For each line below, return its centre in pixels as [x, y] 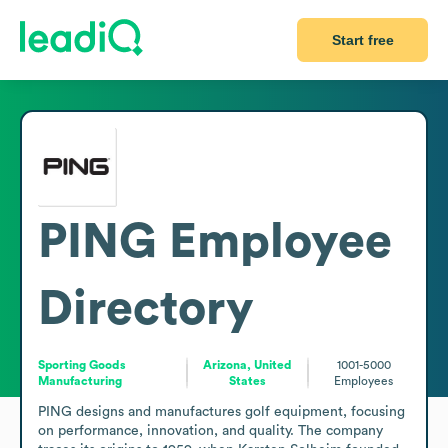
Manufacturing [80, 380]
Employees [364, 380]
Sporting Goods [82, 364]
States [248, 380]
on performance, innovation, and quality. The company [210, 430]
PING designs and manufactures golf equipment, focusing [221, 411]
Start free [362, 40]
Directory [146, 308]
